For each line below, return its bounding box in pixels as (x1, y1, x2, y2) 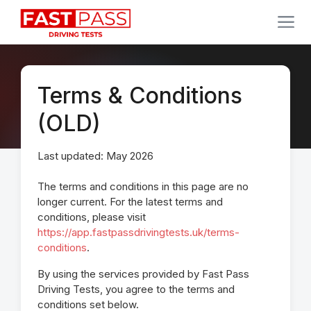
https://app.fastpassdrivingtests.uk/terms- (37, 226, 239, 239)
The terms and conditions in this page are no (37, 180, 249, 193)
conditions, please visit (37, 210, 146, 224)
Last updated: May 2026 (37, 149, 153, 162)
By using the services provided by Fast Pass (37, 267, 249, 280)
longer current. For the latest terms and (37, 195, 223, 208)
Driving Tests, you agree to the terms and (37, 283, 235, 296)
